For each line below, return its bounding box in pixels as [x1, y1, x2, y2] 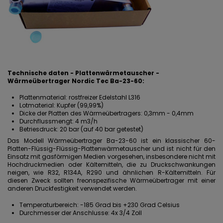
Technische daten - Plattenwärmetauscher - [7, 68, 159, 77]
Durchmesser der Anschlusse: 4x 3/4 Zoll [19, 208, 142, 217]
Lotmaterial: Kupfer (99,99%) [19, 101, 104, 110]
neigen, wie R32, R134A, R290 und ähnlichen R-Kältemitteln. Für [7, 168, 216, 177]
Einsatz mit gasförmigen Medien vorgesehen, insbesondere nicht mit [7, 152, 216, 161]
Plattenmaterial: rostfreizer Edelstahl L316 [19, 93, 140, 102]
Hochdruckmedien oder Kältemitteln [7, 160, 122, 169]
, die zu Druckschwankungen [121, 160, 216, 169]
